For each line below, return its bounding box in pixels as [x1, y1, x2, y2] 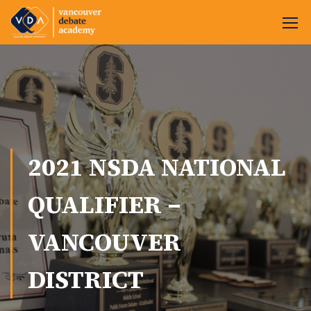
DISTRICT [28, 263, 144, 296]
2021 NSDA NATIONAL [28, 151, 286, 184]
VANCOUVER [28, 226, 181, 259]
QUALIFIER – [28, 188, 181, 221]
